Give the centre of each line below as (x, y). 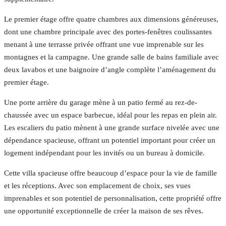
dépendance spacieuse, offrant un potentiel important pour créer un (110, 140)
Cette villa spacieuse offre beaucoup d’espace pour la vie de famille (110, 173)
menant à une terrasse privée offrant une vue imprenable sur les (104, 45)
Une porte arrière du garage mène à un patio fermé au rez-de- (101, 103)
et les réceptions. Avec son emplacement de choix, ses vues (97, 186)
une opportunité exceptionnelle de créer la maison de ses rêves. (104, 211)
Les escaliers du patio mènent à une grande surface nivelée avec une (112, 128)
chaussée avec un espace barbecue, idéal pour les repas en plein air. (110, 115)
